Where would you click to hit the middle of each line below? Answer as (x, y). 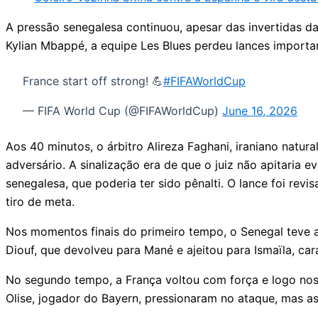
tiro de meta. (40, 202)
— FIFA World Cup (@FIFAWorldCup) (122, 111)
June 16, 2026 (260, 111)
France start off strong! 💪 (93, 81)
